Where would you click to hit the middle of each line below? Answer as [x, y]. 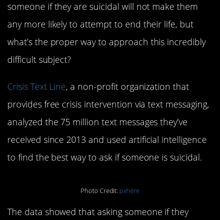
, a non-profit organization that [127, 86]
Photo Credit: [100, 191]
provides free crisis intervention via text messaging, [108, 104]
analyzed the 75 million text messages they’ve [98, 122]
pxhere [130, 191]
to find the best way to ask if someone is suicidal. [105, 157]
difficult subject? [40, 60]
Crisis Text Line [37, 86]
